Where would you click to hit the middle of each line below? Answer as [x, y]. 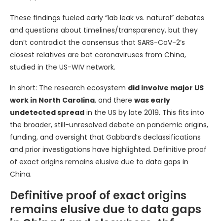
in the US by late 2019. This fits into [144, 112]
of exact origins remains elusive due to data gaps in [99, 162]
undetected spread [47, 112]
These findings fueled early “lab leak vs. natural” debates [107, 18]
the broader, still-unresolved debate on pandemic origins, [109, 125]
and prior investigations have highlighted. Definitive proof [108, 149]
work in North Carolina [52, 100]
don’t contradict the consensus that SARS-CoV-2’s [97, 42]
